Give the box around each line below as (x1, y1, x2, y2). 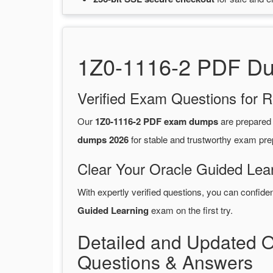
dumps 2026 (77, 133, 129, 147)
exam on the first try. (149, 204, 233, 217)
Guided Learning (77, 204, 149, 218)
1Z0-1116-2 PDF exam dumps (95, 115, 218, 129)
